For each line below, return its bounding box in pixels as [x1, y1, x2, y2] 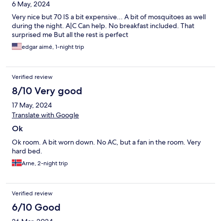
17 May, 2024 [12, 101, 52, 110]
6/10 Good [12, 201, 61, 214]
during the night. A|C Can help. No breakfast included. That [12, 21, 194, 31]
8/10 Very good [12, 85, 82, 97]
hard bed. [12, 147, 42, 156]
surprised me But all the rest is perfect [12, 30, 128, 39]
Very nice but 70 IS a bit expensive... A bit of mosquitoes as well [12, 12, 206, 22]
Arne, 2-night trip [22, 159, 68, 168]
